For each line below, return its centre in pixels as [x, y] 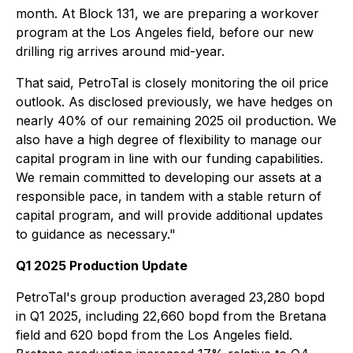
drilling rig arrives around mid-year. [120, 51]
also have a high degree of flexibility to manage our [169, 139]
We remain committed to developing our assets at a [169, 177]
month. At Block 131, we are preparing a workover [167, 13]
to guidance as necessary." [96, 234]
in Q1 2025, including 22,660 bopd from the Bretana [171, 316]
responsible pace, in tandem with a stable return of [169, 196]
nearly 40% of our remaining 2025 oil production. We [176, 121]
